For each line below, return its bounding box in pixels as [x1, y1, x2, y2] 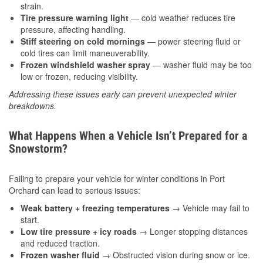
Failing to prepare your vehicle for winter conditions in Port [9, 173, 225, 185]
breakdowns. [9, 100, 56, 112]
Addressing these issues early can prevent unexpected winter [9, 88, 237, 100]
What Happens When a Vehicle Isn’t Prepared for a [9, 129, 247, 143]
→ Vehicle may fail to [170, 202, 249, 214]
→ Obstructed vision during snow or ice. [100, 249, 250, 261]
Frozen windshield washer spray [21, 59, 150, 71]
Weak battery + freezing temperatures [21, 202, 170, 214]
